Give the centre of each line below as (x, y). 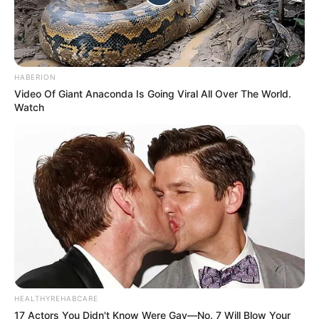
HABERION (35, 77)
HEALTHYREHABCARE (56, 298)
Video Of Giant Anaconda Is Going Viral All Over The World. (153, 93)
